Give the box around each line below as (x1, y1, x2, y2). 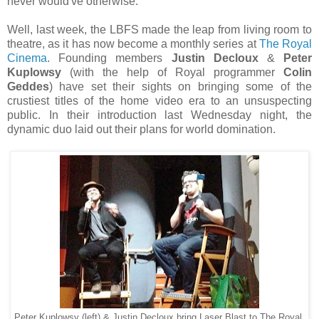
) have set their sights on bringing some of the (49, 80, 312, 93)
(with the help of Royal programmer (61, 66, 283, 78)
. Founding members (47, 51, 172, 64)
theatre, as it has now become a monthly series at (7, 37, 259, 50)
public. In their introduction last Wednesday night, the (7, 108, 312, 121)
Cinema (7, 51, 47, 64)
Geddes (7, 80, 49, 93)
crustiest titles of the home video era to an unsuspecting (7, 94, 312, 107)
